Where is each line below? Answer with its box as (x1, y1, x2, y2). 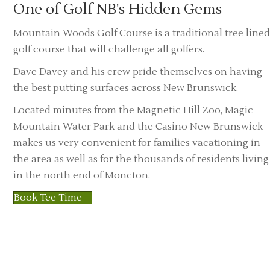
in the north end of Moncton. (13, 169, 150, 181)
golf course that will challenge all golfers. (13, 43, 204, 55)
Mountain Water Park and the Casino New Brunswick (13, 120, 263, 133)
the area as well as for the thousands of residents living (13, 152, 269, 165)
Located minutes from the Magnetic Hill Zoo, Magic (13, 104, 253, 116)
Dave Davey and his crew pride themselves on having (13, 65, 262, 78)
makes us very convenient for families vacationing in (13, 136, 260, 149)
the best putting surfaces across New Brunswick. (13, 81, 238, 94)
